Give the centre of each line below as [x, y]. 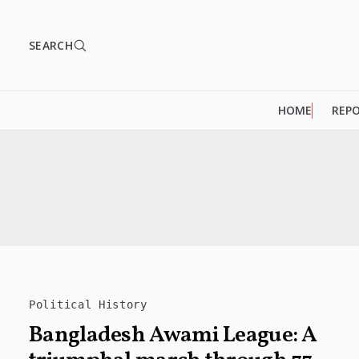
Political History [88, 305]
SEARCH [51, 45]
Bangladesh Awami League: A [173, 336]
